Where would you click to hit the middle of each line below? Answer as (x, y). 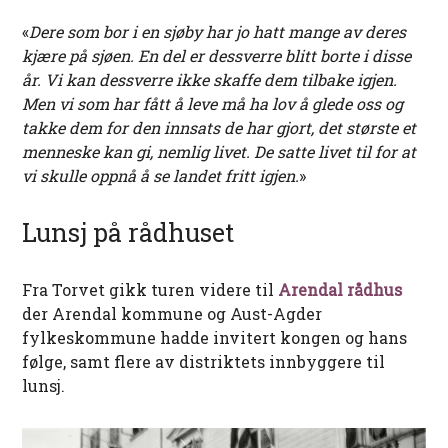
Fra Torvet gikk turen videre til (150, 290)
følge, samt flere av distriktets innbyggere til (204, 362)
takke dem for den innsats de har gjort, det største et (219, 128)
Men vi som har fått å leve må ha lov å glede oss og (213, 104)
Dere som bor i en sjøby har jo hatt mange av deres (218, 32)
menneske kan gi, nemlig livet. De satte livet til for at (219, 152)
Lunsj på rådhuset (128, 233)
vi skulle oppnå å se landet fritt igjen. (161, 176)
